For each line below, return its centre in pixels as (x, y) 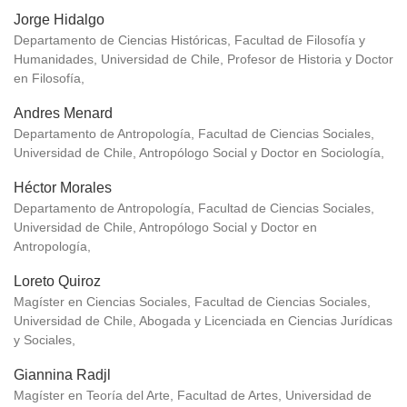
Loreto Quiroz (57, 282)
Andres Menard (63, 114)
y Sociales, (45, 340)
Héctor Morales (63, 188)
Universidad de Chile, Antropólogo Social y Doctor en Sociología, (199, 153)
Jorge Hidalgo (59, 20)
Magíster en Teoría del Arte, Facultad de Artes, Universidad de (193, 396)
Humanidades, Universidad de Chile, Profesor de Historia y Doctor (203, 60)
